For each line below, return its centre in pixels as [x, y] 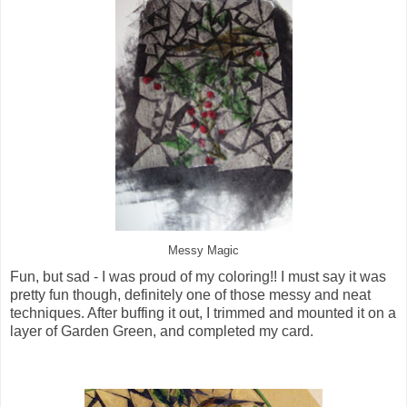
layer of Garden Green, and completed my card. [162, 332]
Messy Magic [203, 250]
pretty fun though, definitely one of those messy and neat [190, 295]
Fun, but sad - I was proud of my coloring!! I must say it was [198, 277]
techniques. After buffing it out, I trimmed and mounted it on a [203, 313]
